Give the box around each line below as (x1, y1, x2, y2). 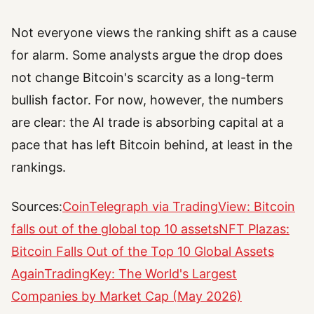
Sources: (11, 198, 62, 214)
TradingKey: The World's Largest (44, 266, 237, 281)
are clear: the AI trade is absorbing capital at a (11, 114, 284, 130)
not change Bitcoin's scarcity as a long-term (11, 69, 274, 85)
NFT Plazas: (219, 221, 289, 236)
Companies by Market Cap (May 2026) (11, 288, 242, 303)
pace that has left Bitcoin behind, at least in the (11, 137, 292, 152)
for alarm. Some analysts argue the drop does (11, 47, 282, 62)
